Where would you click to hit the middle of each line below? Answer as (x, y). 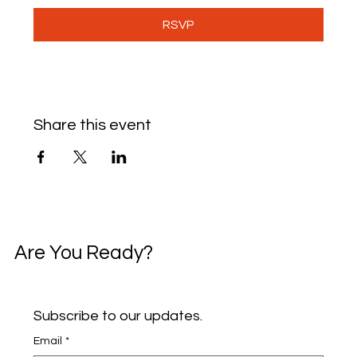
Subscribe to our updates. (118, 316)
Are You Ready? (83, 253)
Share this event (93, 125)
